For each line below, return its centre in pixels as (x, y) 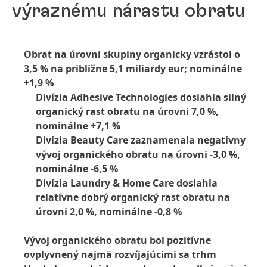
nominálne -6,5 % (77, 169)
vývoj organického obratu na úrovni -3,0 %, (138, 154)
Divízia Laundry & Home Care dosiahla (127, 183)
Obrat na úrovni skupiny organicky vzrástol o (132, 54)
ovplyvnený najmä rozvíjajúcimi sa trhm (120, 254)
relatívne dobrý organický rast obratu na (133, 197)
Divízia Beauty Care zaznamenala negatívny (141, 140)
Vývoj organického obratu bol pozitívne (117, 240)
